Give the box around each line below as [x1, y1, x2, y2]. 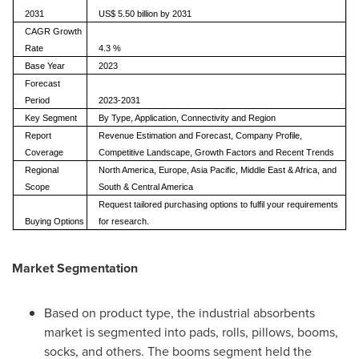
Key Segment [24, 113, 77, 123]
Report [24, 131, 51, 140]
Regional [24, 165, 58, 175]
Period [24, 95, 50, 105]
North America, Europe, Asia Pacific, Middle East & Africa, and [98, 165, 337, 175]
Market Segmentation [12, 259, 138, 277]
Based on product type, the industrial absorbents [44, 304, 315, 322]
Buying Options [24, 216, 84, 226]
